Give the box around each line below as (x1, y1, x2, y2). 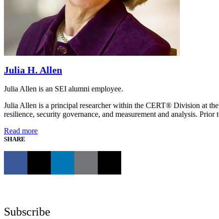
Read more (4, 127, 38, 135)
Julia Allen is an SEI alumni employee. (4, 85, 123, 93)
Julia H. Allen (4, 65, 62, 76)
